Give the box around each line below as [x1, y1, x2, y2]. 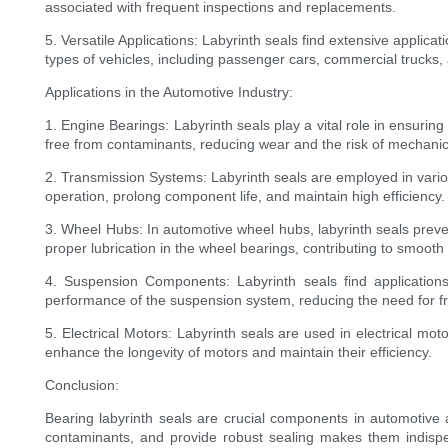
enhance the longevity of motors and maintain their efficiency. [45, 344, 432, 361]
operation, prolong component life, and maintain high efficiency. [45, 188, 445, 205]
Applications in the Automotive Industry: [45, 84, 293, 101]
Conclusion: [45, 377, 119, 394]
